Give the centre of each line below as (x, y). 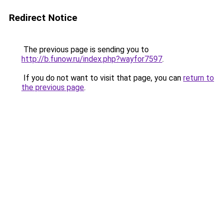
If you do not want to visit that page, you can (102, 78)
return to (199, 78)
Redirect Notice (43, 18)
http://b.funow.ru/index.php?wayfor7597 (92, 59)
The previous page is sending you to (85, 50)
